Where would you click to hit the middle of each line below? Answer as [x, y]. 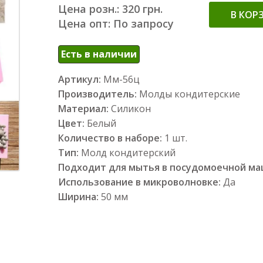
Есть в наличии [99, 54]
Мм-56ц [122, 79]
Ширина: [78, 197]
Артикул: [80, 79]
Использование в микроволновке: [141, 182]
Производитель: [97, 94]
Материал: [83, 109]
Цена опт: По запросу [116, 23]
